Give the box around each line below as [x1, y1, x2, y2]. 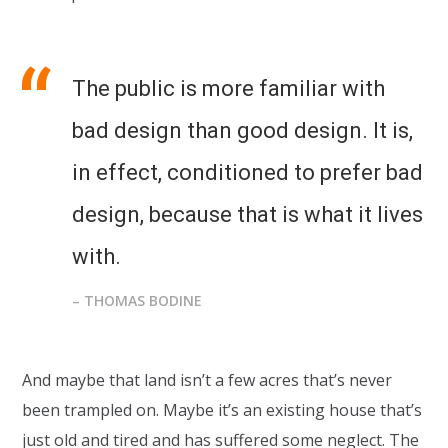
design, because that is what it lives [72, 201, 424, 227]
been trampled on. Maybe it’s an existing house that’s [22, 398, 423, 421]
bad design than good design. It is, [72, 117, 414, 143]
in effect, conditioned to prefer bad [72, 159, 424, 185]
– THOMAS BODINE [72, 290, 203, 310]
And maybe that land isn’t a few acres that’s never [22, 368, 393, 391]
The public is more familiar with [72, 75, 386, 101]
